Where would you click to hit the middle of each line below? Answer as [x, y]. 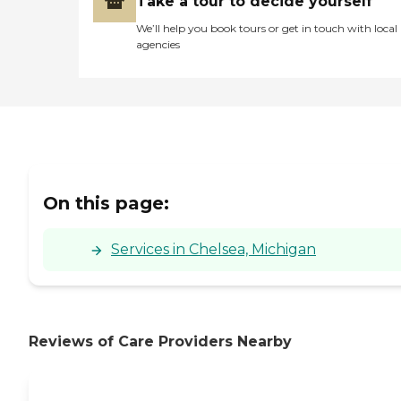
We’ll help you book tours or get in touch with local [267, 28]
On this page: [106, 204]
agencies [158, 44]
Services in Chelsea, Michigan [213, 250]
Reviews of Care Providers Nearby [160, 342]
